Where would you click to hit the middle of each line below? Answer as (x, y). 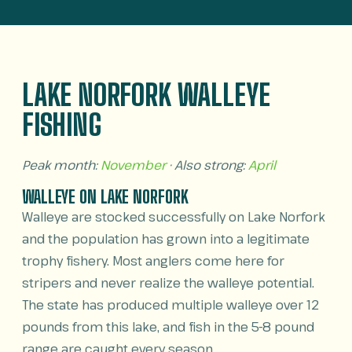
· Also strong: (207, 165)
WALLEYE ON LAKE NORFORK (105, 197)
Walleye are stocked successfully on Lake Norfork (174, 217)
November (133, 165)
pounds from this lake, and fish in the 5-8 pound (168, 327)
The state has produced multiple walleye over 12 (170, 305)
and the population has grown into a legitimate (166, 239)
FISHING (62, 125)
